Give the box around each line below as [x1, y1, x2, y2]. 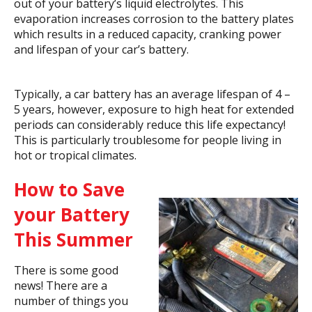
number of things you [14, 293, 128, 309]
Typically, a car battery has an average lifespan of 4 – [14, 86, 290, 102]
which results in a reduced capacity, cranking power [14, 26, 281, 42]
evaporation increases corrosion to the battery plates [14, 11, 294, 27]
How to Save [14, 177, 125, 203]
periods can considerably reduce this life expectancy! [14, 117, 286, 133]
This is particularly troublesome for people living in [14, 132, 281, 148]
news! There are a [14, 278, 107, 294]
